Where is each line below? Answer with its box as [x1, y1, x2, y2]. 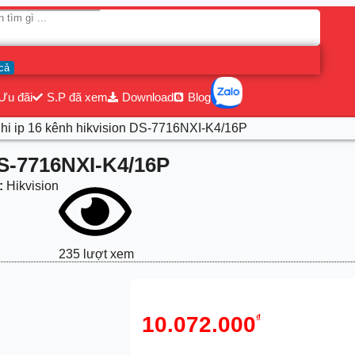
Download [122, 90, 174, 104]
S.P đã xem [46, 90, 108, 104]
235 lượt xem [59, 246, 134, 261]
